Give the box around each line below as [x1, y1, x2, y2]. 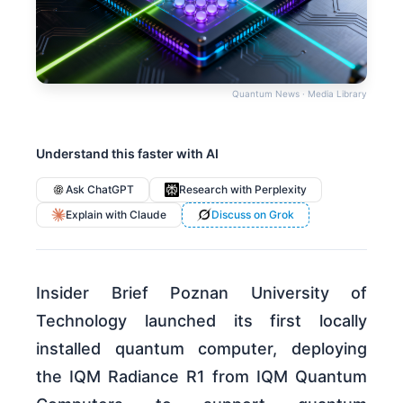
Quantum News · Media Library [232, 87, 367, 99]
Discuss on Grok [211, 207, 294, 221]
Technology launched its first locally [36, 310, 367, 330]
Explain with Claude [66, 207, 166, 221]
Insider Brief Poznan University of [36, 282, 367, 302]
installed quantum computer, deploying [36, 338, 367, 358]
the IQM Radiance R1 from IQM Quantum [36, 366, 367, 386]
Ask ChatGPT [66, 182, 134, 196]
